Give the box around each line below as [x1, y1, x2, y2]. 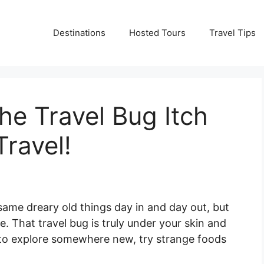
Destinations [53, 27, 105, 38]
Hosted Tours [129, 27, 186, 38]
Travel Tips [209, 27, 256, 38]
